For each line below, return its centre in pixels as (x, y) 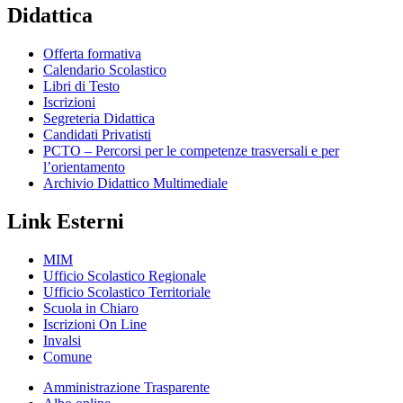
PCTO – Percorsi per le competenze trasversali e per (191, 150)
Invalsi (62, 340)
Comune (67, 356)
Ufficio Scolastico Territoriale (127, 291)
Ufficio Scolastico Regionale (125, 275)
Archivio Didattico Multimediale (135, 183)
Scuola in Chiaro (91, 308)
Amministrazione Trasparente (126, 387)
